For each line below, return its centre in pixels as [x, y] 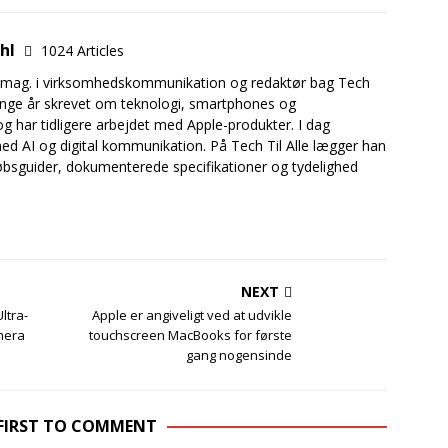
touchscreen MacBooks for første [191, 334]
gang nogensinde [239, 354]
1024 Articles [82, 50]
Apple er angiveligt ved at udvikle [192, 314]
